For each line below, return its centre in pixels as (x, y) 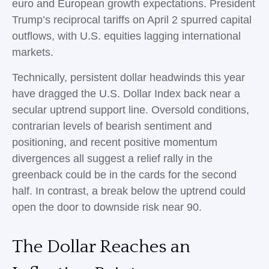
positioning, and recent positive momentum (115, 142)
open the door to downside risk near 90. (107, 207)
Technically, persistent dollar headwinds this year (128, 77)
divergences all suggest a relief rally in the (112, 158)
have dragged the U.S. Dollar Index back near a (126, 93)
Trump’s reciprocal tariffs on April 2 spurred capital (132, 20)
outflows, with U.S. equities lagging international (126, 36)
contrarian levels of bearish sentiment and (112, 126)
